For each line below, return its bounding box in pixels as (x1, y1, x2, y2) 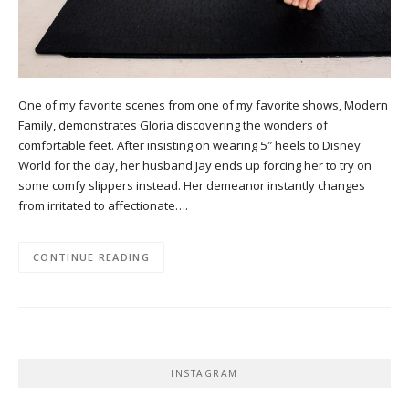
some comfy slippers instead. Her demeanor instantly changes (18, 176, 365, 194)
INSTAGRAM (171, 367, 238, 381)
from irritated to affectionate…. (18, 196, 188, 214)
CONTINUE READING (33, 250, 150, 265)
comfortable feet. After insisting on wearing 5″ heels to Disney (18, 136, 361, 153)
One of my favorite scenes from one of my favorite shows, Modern (18, 96, 388, 113)
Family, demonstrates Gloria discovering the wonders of (18, 116, 328, 133)
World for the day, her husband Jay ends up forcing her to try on (18, 156, 372, 173)
